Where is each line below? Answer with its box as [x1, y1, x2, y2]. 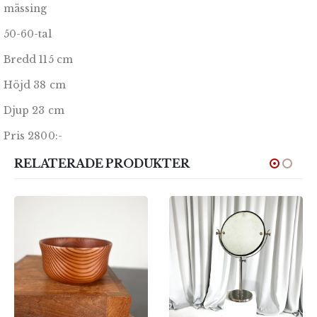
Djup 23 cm [4, 104, 64, 117]
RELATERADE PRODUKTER [14, 156, 190, 171]
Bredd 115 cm [4, 53, 73, 67]
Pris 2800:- [4, 129, 62, 143]
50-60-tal [4, 28, 52, 41]
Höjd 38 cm [4, 79, 66, 92]
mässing [4, 2, 47, 16]
